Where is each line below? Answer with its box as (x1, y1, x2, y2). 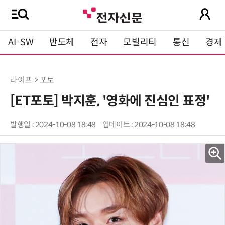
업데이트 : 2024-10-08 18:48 (102, 120, 195, 129)
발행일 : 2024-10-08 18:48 (10, 120, 96, 129)
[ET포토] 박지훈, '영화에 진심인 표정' (10, 93, 210, 109)
